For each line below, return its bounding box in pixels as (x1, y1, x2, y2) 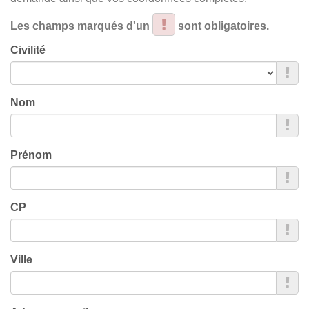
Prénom (10, 149, 52, 161)
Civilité (10, 44, 46, 56)
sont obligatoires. (178, 20, 269, 32)
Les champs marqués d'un (10, 20, 152, 32)
